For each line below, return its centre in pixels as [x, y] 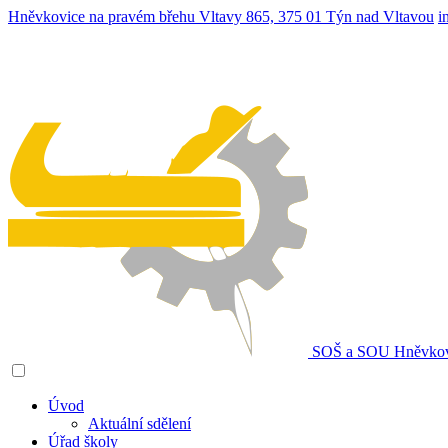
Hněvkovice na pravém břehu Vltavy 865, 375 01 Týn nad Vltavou [221, 16]
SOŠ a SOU [353, 351]
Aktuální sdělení [139, 423]
